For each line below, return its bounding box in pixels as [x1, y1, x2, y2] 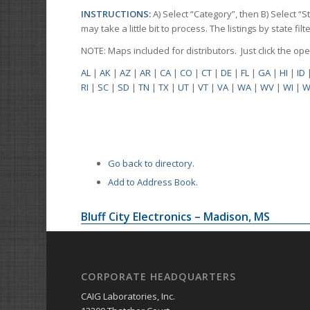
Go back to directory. [108, 157, 195, 170]
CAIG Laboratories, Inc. [81, 290, 176, 303]
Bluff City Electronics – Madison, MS [81, 209, 271, 225]
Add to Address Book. [108, 176, 199, 189]
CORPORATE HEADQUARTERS [81, 270, 237, 284]
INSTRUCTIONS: [81, 8, 154, 21]
